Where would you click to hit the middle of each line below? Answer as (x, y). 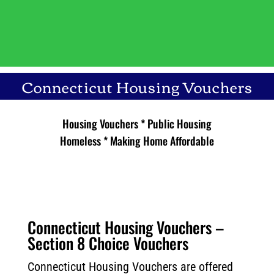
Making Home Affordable (162, 141)
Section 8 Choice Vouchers (108, 243)
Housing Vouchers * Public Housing (137, 124)
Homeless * (85, 141)
